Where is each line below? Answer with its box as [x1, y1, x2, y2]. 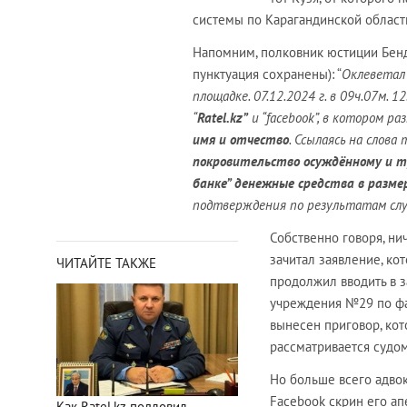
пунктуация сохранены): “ [193, 65, 342, 84]
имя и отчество [193, 131, 289, 149]
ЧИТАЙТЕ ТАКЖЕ [56, 254, 156, 273]
